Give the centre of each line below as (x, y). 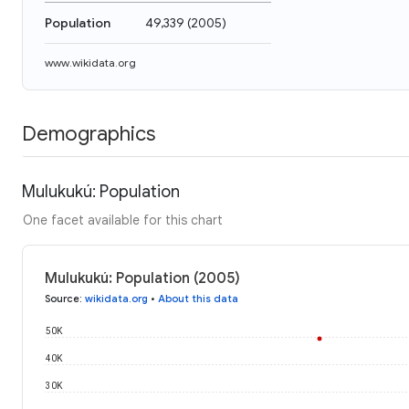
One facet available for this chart (123, 220)
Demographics (89, 133)
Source (62, 298)
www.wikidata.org (90, 63)
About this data (198, 298)
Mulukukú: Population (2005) (142, 278)
